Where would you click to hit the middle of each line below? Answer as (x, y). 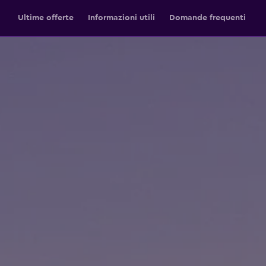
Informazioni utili (121, 18)
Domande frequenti (208, 18)
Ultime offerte (46, 18)
